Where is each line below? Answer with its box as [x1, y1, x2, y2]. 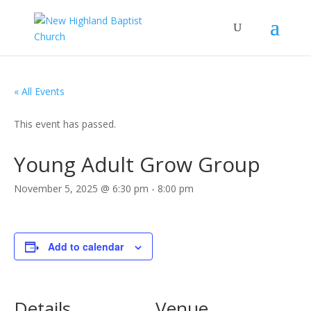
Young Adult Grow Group [14, 150, 260, 178]
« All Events [14, 85, 65, 98]
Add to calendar [48, 239, 124, 253]
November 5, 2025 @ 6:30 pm [14, 182, 149, 195]
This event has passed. [14, 117, 116, 131]
